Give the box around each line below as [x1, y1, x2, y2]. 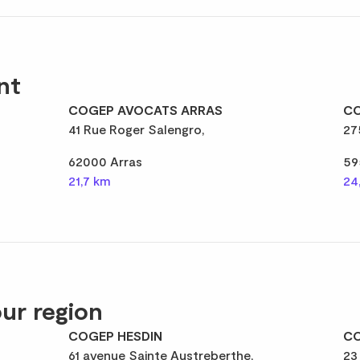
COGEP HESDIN [68, 328, 163, 343]
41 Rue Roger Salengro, [68, 121, 206, 137]
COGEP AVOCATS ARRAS [68, 102, 223, 117]
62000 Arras [68, 153, 143, 169]
